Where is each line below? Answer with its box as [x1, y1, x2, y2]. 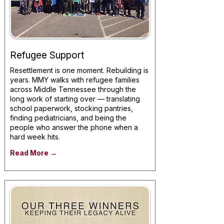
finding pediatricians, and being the [10, 113, 126, 122]
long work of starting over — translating [10, 94, 140, 103]
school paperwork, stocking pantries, [10, 104, 133, 112]
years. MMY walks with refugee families [10, 75, 139, 84]
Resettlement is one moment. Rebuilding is [10, 66, 148, 74]
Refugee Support [10, 49, 84, 61]
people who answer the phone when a [10, 123, 138, 131]
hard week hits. [10, 132, 60, 141]
